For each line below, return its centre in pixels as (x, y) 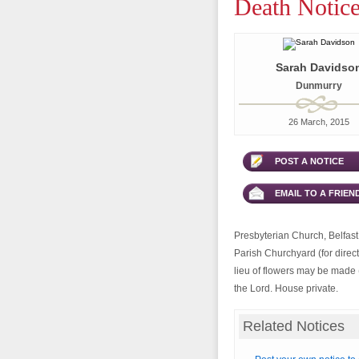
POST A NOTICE (309, 161)
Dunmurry (319, 86)
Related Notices (294, 326)
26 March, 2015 (319, 122)
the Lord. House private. (286, 288)
